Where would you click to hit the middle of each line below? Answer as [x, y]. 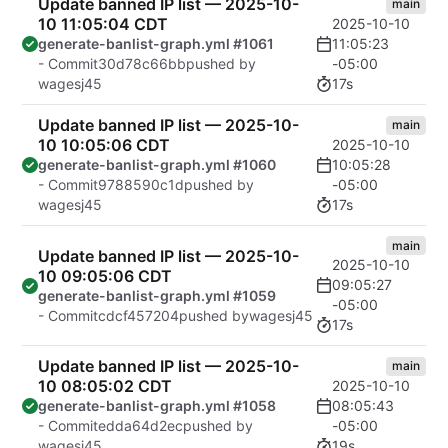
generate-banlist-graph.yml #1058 [157, 406]
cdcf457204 [138, 315]
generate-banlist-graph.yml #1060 [157, 165]
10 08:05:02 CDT [105, 386]
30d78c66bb [142, 64]
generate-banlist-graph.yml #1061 [156, 44]
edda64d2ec [140, 426]
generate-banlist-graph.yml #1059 [157, 295]
